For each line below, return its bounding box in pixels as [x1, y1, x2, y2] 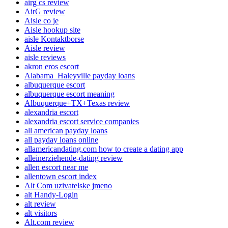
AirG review [24, 7, 65, 16]
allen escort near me [24, 162, 88, 172]
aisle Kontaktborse [24, 34, 84, 43]
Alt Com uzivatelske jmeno [24, 181, 112, 190]
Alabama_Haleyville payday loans [24, 71, 135, 80]
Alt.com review [24, 217, 74, 226]
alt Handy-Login [24, 190, 78, 199]
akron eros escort [24, 62, 79, 71]
